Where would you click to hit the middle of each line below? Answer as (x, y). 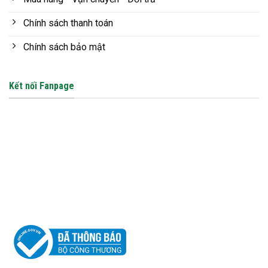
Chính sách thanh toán (68, 23)
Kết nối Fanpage (42, 86)
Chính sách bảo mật (64, 47)
